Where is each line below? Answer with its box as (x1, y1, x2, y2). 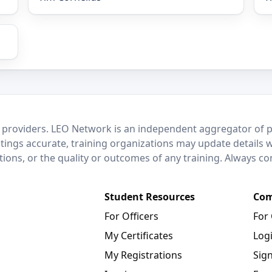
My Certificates (104, 228, 173, 242)
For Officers (104, 209, 158, 223)
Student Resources (104, 189, 195, 203)
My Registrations (104, 248, 182, 262)
